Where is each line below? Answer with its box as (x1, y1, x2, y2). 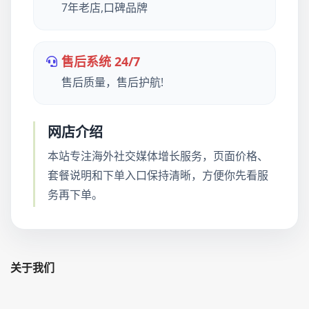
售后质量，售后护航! (61, 74, 163, 90)
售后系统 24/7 (61, 53, 140, 70)
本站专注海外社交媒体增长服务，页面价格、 (48, 148, 268, 163)
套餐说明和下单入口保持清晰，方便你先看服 (48, 168, 268, 183)
